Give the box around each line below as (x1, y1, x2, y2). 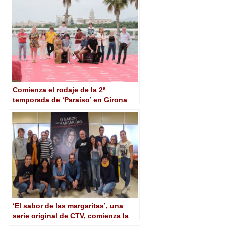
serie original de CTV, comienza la (13, 211, 129, 220)
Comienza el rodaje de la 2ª (13, 85, 105, 94)
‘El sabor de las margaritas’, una (13, 201, 123, 210)
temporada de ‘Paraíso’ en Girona (13, 95, 127, 104)
